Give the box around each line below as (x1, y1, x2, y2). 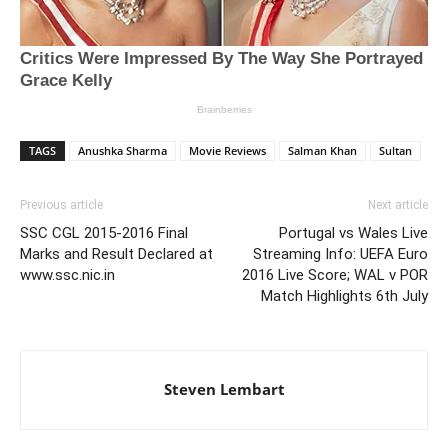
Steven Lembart (163, 378, 285, 399)
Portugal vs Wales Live (279, 223, 428, 242)
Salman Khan (288, 142, 357, 158)
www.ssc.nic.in (20, 265, 115, 284)
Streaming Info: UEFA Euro (253, 244, 428, 263)
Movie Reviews (189, 142, 266, 158)
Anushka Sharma (78, 142, 167, 158)
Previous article (20, 197, 103, 212)
